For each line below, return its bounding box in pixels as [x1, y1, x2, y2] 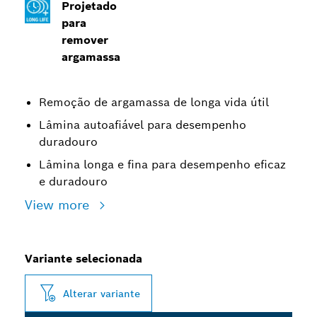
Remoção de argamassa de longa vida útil [39, 95, 269, 110]
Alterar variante [63, 287, 140, 300]
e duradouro [39, 174, 108, 189]
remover [62, 33, 108, 47]
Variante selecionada [25, 251, 142, 266]
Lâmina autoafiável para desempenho [39, 117, 246, 132]
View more [25, 197, 93, 213]
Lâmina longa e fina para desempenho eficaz [39, 157, 286, 172]
